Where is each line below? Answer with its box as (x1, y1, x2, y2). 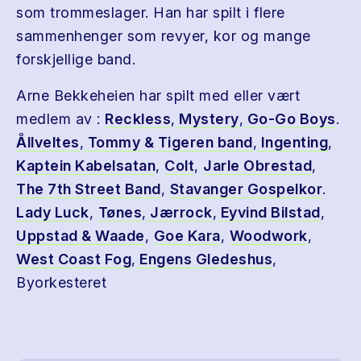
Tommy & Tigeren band (84, 134, 253, 151)
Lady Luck (16, 204, 89, 221)
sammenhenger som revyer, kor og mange (16, 27, 311, 44)
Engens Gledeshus (135, 251, 272, 268)
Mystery (175, 110, 239, 127)
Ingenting (257, 134, 328, 151)
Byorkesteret (16, 274, 106, 291)
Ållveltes (16, 134, 80, 151)
